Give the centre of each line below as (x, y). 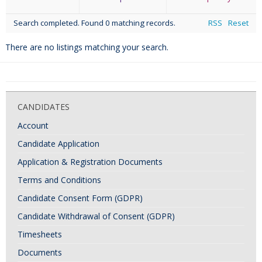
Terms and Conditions (59, 180)
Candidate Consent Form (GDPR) (80, 198)
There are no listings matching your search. (87, 47)
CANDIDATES (44, 106)
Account (33, 125)
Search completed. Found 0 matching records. (95, 23)
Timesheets (40, 234)
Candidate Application (58, 143)
